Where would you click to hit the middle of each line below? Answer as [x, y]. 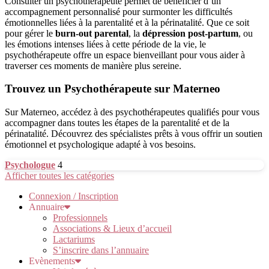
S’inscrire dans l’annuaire [101, 250]
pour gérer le [30, 33]
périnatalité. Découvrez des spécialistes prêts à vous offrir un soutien [134, 134]
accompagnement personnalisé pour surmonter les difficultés [119, 11]
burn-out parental [92, 33]
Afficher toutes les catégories [59, 176]
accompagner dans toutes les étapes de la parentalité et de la [117, 123]
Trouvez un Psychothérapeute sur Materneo [113, 89]
